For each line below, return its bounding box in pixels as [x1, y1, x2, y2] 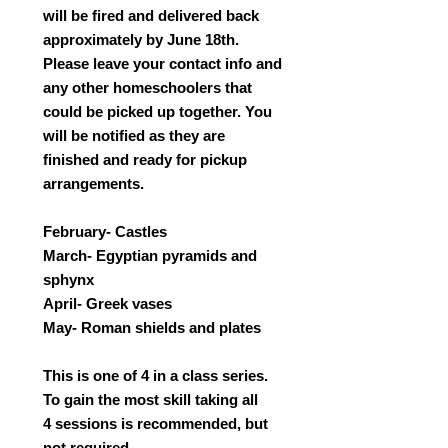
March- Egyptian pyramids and [43, 247, 257, 264]
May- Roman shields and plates [43, 319, 261, 336]
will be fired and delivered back [43, 7, 259, 24]
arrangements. [43, 175, 144, 192]
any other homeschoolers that [43, 79, 252, 96]
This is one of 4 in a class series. [43, 367, 268, 384]
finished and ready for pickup [43, 151, 247, 168]
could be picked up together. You [43, 103, 272, 120]
